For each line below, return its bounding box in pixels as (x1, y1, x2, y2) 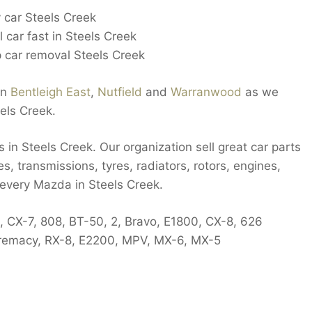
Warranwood (171, 84, 242, 99)
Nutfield (97, 84, 142, 99)
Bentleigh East (10, 84, 91, 99)
